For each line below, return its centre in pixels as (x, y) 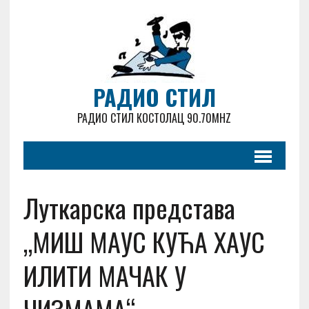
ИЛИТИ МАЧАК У (104, 275)
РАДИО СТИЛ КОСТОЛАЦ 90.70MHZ (154, 118)
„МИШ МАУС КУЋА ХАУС (144, 241)
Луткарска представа (129, 208)
